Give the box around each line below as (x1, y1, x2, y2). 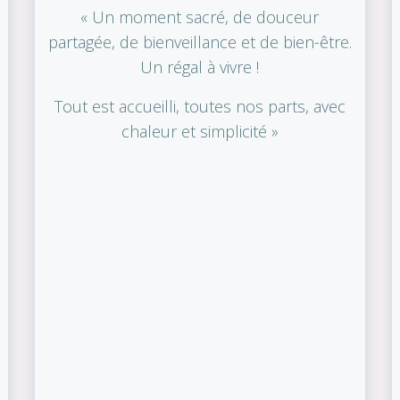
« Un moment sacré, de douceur (80, 5, 320, 28)
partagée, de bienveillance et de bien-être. (47, 30, 352, 53)
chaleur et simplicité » (121, 120, 279, 142)
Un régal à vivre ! (140, 55, 260, 78)
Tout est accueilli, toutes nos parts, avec (54, 95, 346, 117)
